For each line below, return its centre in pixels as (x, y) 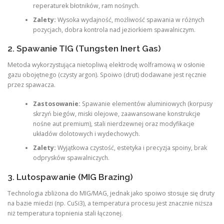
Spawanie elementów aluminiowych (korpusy (146, 104)
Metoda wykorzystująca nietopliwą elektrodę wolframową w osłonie (106, 65)
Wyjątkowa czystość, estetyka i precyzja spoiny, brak (131, 148)
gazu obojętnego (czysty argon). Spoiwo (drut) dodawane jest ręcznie (107, 75)
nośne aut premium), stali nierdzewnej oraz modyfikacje (113, 124)
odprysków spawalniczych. (71, 158)
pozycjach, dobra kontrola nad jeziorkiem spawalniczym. (114, 29)
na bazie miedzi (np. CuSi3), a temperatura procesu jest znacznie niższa (110, 203)
